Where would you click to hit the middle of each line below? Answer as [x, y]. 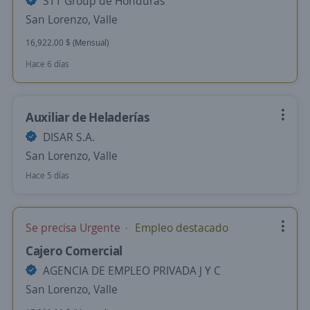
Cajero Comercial [74, 250]
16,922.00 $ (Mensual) [67, 43]
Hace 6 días [47, 64]
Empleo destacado [180, 228]
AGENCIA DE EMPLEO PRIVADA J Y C [130, 271]
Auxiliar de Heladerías [88, 117]
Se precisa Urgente [74, 228]
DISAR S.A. [67, 137]
